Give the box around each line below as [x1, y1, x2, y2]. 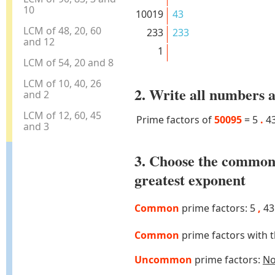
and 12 [23, 34, 55, 48]
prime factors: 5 [179, 201, 258, 215]
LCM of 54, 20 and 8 [23, 55, 114, 69]
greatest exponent [134, 169, 246, 191]
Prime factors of [136, 113, 214, 127]
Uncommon [134, 252, 192, 266]
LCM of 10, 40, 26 [23, 76, 102, 90]
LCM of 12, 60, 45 [23, 108, 102, 122]
